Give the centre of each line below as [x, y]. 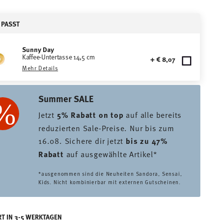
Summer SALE [66, 98]
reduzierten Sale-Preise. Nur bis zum [106, 128]
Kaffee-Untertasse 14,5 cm [58, 57]
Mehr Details [40, 68]
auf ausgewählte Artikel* [110, 154]
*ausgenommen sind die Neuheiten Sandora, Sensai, [110, 174]
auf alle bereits [153, 114]
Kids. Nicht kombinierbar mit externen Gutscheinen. [110, 182]
